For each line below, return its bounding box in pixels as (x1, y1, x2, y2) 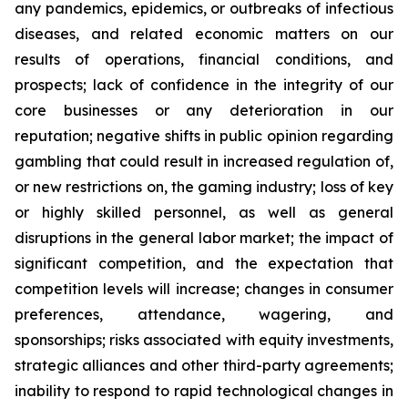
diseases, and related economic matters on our (15, 25, 393, 43)
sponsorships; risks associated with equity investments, (15, 331, 393, 349)
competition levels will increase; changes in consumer (15, 280, 393, 298)
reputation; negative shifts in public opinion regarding (15, 127, 393, 145)
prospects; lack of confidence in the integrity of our (15, 76, 393, 94)
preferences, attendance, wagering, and (15, 305, 393, 323)
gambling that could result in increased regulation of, (15, 152, 393, 170)
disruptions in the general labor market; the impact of (15, 229, 393, 247)
